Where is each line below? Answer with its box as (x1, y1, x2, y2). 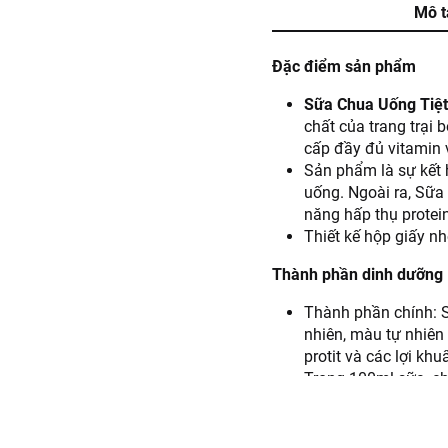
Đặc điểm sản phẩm (272, 57, 416, 76)
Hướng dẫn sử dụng (272, 407, 413, 426)
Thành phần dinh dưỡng (272, 265, 443, 284)
